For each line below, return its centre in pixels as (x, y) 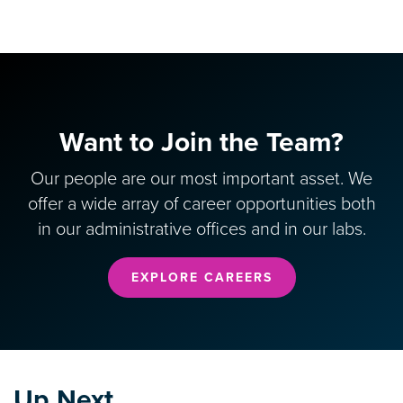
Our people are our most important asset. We (201, 179)
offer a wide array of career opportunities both (201, 204)
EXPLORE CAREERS (201, 277)
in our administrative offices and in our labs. (201, 229)
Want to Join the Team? (201, 142)
